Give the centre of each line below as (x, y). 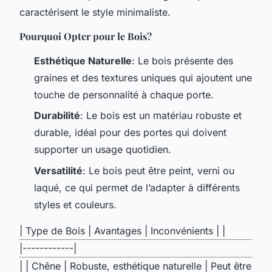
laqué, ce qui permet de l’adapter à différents (137, 187)
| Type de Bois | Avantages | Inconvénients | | (122, 230)
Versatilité (58, 170)
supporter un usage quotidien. (103, 150)
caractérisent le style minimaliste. (95, 12)
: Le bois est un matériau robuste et (161, 116)
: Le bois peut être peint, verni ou (158, 170)
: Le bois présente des (182, 60)
